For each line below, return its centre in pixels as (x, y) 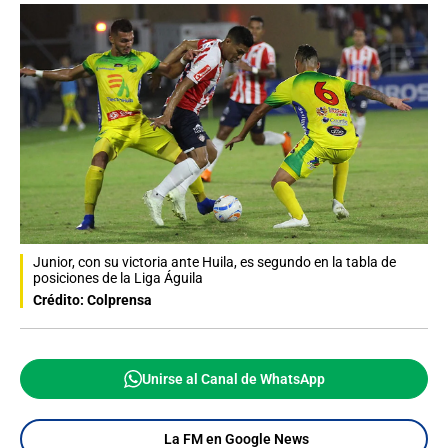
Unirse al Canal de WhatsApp (233, 378)
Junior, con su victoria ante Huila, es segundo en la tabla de (214, 261)
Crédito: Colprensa (92, 299)
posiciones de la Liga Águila (118, 277)
